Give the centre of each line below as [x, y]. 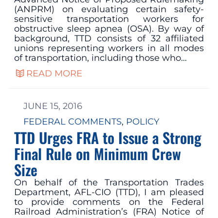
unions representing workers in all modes [109, 48]
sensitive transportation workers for [109, 19]
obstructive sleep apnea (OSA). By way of [109, 28]
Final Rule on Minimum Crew [97, 154]
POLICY [142, 122]
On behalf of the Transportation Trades [109, 183]
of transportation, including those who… [100, 58]
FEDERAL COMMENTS [72, 122]
